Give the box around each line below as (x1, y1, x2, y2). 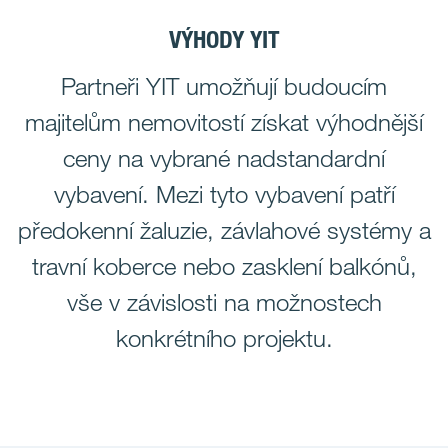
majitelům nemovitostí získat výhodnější (25, 107, 423, 137)
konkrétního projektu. (115, 323, 333, 353)
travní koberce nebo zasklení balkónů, (31, 251, 417, 281)
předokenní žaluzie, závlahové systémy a (17, 215, 431, 245)
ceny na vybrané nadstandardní (63, 143, 385, 173)
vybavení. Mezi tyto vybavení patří (53, 179, 395, 209)
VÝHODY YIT (168, 25, 280, 54)
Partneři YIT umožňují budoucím (61, 71, 387, 101)
